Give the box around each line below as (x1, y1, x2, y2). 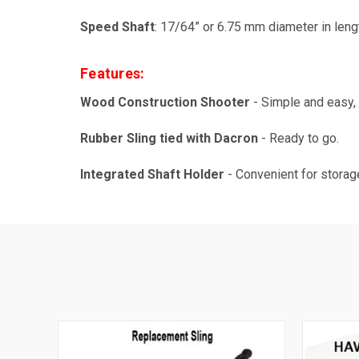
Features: (80, 64, 145, 82)
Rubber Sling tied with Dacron (80, 130, 258, 146)
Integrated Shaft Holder (80, 166, 224, 182)
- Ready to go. (258, 130, 339, 146)
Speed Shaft (80, 18, 155, 34)
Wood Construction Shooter (80, 94, 250, 110)
